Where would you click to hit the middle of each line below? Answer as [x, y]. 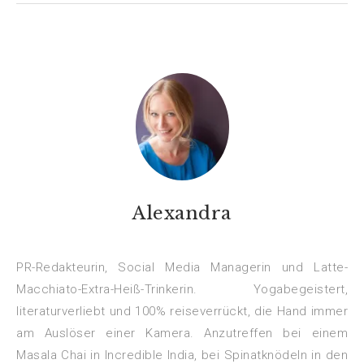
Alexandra [182, 213]
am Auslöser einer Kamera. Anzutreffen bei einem [182, 333]
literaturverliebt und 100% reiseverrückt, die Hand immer [182, 311]
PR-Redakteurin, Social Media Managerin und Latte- [182, 267]
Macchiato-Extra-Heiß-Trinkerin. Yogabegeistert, [182, 289]
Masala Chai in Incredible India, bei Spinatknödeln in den [182, 355]
